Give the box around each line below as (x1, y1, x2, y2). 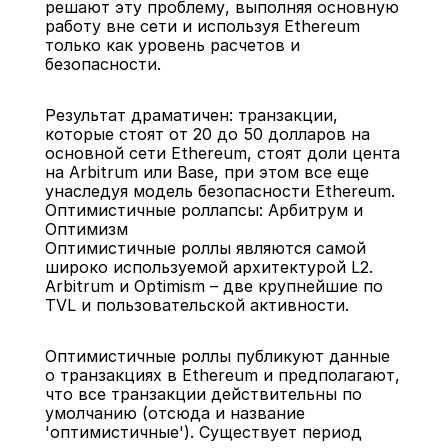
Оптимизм (44, 219, 128, 239)
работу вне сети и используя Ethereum (44, 16, 360, 36)
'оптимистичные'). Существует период (44, 422, 362, 442)
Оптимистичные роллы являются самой (44, 238, 366, 258)
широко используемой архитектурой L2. (44, 257, 373, 277)
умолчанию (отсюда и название (44, 403, 305, 423)
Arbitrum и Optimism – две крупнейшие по (44, 276, 383, 296)
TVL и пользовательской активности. (44, 295, 349, 315)
